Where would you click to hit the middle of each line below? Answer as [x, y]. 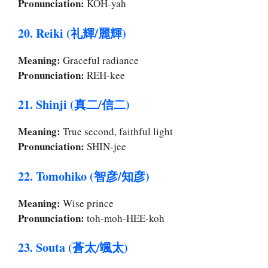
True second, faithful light [117, 132]
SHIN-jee [105, 147]
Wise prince [87, 203]
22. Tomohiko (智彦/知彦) [84, 176]
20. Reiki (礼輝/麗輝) [72, 33]
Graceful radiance [100, 60]
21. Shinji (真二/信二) [74, 105]
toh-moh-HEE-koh [124, 218]
